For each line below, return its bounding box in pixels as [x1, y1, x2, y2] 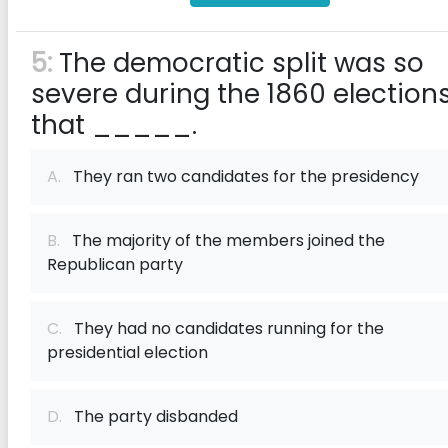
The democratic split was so [52, 45, 424, 81]
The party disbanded [62, 405, 238, 428]
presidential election [47, 341, 208, 364]
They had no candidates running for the [62, 317, 384, 340]
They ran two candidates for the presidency [61, 165, 419, 188]
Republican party [47, 253, 183, 276]
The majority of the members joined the [60, 229, 385, 252]
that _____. [31, 107, 197, 143]
